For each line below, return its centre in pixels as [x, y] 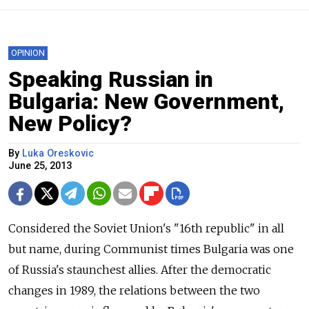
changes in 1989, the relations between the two [134, 291]
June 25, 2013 [40, 166]
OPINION [28, 53]
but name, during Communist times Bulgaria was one [151, 249]
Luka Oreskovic [58, 154]
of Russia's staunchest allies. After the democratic [140, 270]
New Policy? [70, 124]
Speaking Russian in [111, 80]
